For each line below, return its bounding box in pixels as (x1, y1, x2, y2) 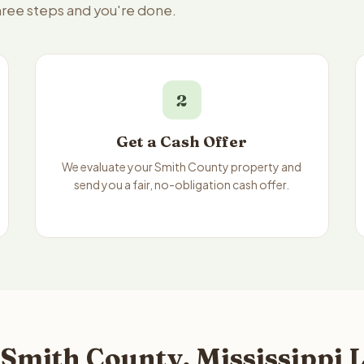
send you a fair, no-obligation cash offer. (74, 177, 290, 192)
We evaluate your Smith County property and (62, 159, 302, 174)
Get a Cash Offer (116, 132, 248, 151)
